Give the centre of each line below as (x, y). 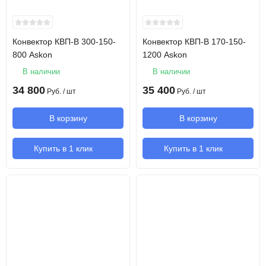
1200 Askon (165, 55)
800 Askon (32, 55)
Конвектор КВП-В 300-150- (64, 42)
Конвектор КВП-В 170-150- (194, 42)
